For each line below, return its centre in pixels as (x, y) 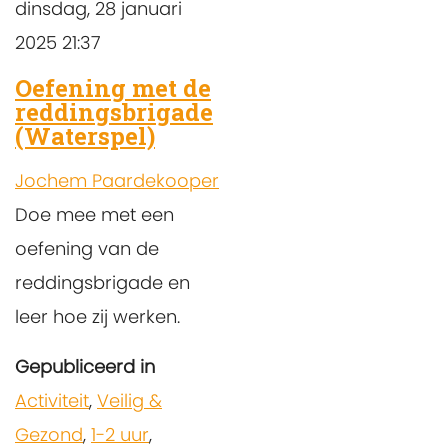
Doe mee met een (94, 214)
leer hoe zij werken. (97, 316)
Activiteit (52, 400)
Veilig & (129, 400)
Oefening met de (113, 87)
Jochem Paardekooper (117, 180)
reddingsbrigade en (102, 282)
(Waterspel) (85, 135)
